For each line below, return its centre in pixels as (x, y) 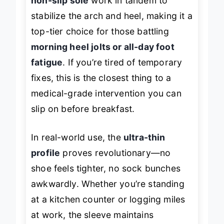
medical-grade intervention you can (106, 93)
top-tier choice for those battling (100, 31)
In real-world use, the (77, 137)
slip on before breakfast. (83, 108)
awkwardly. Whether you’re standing (108, 183)
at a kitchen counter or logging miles (108, 199)
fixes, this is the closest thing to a (101, 77)
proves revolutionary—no (115, 152)
